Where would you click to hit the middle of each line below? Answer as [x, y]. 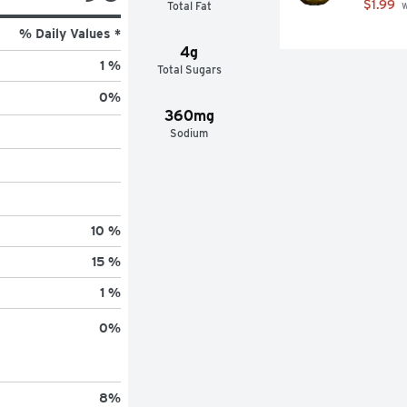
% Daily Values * [69, 33]
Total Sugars [189, 69]
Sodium [189, 133]
